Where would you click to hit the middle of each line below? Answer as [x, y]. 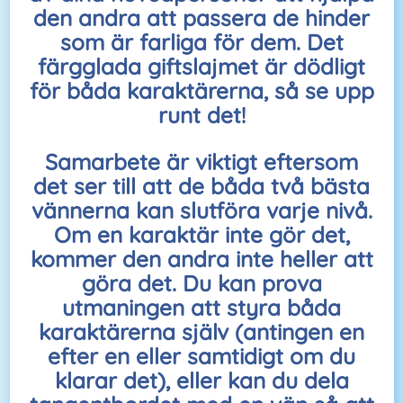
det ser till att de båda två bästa [201, 185]
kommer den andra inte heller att [201, 258]
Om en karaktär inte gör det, [201, 234]
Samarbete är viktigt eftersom [201, 161]
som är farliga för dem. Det [201, 42]
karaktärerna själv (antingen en [201, 331]
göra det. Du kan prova [201, 282]
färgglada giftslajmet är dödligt [201, 67]
